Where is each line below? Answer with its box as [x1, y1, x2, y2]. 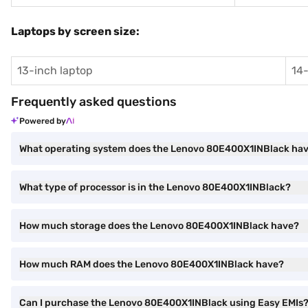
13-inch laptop [17, 63, 93, 77]
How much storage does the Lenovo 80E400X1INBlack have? [19, 219, 299, 232]
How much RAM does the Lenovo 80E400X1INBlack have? [19, 258, 284, 270]
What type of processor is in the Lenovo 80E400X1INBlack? [19, 181, 291, 193]
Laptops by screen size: [11, 24, 140, 38]
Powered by [19, 115, 66, 126]
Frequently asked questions [11, 93, 177, 109]
